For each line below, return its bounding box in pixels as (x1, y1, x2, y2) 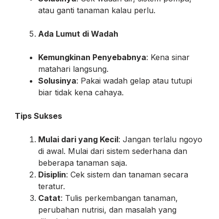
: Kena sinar (146, 52, 190, 62)
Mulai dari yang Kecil (38, 134, 118, 144)
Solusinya (38, 75, 76, 86)
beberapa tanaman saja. (38, 157, 127, 168)
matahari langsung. (38, 64, 109, 74)
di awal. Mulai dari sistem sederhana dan (38, 146, 187, 156)
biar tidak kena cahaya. (38, 87, 124, 97)
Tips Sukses (15, 110, 62, 121)
